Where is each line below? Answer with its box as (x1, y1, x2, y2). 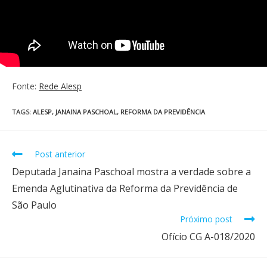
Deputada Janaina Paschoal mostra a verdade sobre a (12, 165, 251, 179)
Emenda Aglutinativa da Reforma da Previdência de (12, 182, 238, 195)
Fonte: (12, 80, 39, 92)
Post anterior (35, 148, 85, 160)
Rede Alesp (39, 80, 82, 92)
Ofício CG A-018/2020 (162, 230, 255, 244)
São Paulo (12, 198, 57, 212)
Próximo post (180, 213, 232, 225)
